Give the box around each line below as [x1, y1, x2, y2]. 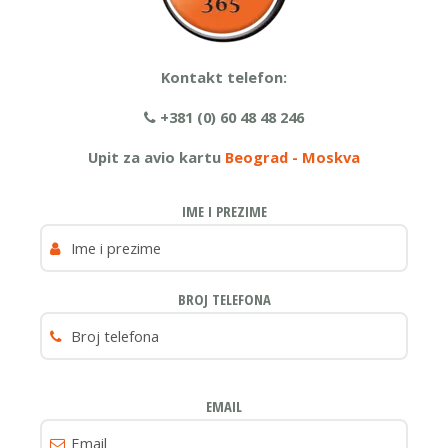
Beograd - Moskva [225, 146, 360, 167]
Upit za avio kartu [88, 146, 221, 167]
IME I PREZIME [181, 200, 267, 221]
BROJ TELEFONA [177, 288, 271, 309]
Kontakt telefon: [161, 67, 287, 88]
